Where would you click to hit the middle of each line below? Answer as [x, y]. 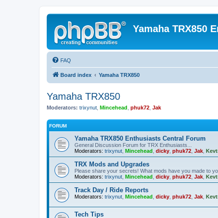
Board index [76, 75]
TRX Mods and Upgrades [112, 164]
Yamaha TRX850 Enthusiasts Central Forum [140, 138]
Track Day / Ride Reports [111, 190]
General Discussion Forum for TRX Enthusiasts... [133, 145]
